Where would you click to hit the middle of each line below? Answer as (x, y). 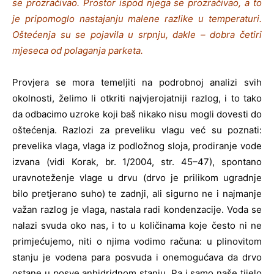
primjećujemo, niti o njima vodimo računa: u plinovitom (137, 241)
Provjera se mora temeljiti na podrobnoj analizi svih (137, 82)
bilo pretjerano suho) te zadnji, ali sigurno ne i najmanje (137, 193)
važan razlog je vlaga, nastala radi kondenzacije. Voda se (137, 209)
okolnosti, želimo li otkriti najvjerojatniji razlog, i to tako (137, 98)
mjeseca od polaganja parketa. (78, 50)
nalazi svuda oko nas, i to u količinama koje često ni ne (137, 225)
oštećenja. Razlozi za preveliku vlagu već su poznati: (137, 130)
